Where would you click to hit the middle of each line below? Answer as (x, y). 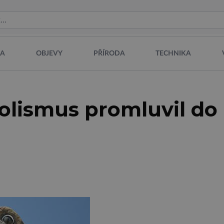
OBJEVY (49, 53)
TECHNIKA (173, 53)
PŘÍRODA (109, 53)
